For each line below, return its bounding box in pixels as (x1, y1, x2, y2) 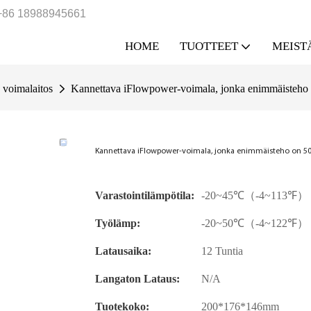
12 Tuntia (201, 245, 243, 258)
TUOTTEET (180, 40, 238, 53)
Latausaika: (95, 245, 151, 258)
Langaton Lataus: (95, 273, 180, 285)
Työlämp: (95, 217, 140, 230)
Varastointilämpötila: (95, 190, 194, 202)
